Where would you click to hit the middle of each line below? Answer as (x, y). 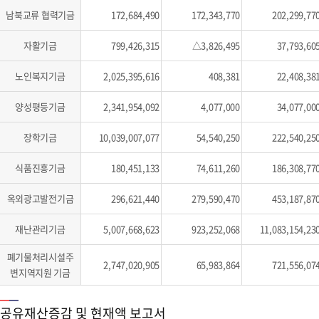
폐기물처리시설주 (40, 257)
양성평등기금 (40, 106)
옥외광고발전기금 (40, 198)
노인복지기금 (40, 76)
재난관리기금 (40, 229)
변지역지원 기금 (40, 272)
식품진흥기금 (40, 168)
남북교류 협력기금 (40, 15)
